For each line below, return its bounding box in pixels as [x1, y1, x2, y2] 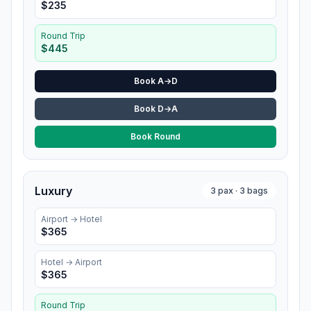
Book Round [131, 131, 180, 142]
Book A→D [133, 76, 178, 86]
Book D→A [133, 103, 178, 114]
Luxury [35, 184, 72, 198]
